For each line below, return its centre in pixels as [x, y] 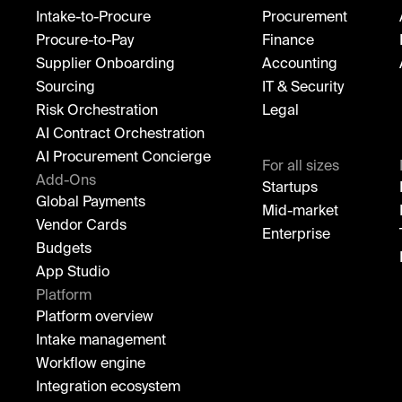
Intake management [101, 341]
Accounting [300, 64]
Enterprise [296, 235]
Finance [288, 41]
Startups [290, 188]
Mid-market [300, 211]
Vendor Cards [81, 226]
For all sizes [301, 166]
